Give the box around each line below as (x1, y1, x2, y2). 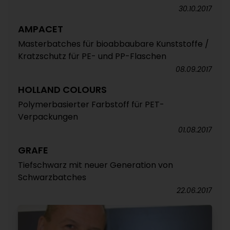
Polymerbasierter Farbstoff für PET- (18, 99, 164, 111)
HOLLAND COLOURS (18, 83, 107, 97)
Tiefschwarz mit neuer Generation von (18, 159, 173, 171)
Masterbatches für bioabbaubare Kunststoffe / (18, 38, 209, 50)
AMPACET (18, 23, 63, 36)
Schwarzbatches (18, 171, 86, 184)
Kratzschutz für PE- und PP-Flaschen (18, 50, 166, 63)
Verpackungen (18, 111, 78, 123)
